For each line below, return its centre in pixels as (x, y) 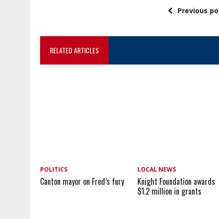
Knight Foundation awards (176, 181)
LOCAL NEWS (157, 169)
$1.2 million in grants (170, 191)
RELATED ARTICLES (74, 50)
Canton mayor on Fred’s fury (82, 181)
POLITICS (54, 169)
